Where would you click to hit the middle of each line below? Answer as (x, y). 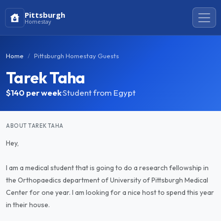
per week (44, 92)
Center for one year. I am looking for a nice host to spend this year (110, 192)
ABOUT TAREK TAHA (35, 126)
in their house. (28, 205)
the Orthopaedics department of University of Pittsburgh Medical (107, 180)
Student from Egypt (99, 92)
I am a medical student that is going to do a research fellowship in (107, 168)
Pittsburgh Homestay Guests (76, 56)
